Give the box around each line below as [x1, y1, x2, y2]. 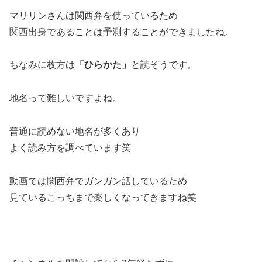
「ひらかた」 [75, 60, 131, 70]
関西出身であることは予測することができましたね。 [9, 26, 234, 37]
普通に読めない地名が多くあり [9, 126, 140, 137]
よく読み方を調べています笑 [9, 143, 131, 153]
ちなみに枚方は [9, 60, 75, 70]
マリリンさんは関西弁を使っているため [9, 10, 178, 20]
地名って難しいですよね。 [9, 93, 122, 104]
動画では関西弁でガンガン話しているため [9, 175, 187, 186]
